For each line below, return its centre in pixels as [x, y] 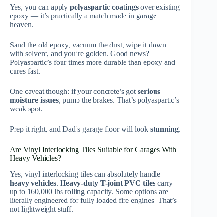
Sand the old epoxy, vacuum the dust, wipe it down [88, 45]
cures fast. [25, 71]
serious [149, 91]
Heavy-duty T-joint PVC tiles [108, 183]
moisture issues [34, 100]
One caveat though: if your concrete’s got [74, 91]
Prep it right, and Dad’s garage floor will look [80, 129]
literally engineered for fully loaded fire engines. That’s [93, 200]
